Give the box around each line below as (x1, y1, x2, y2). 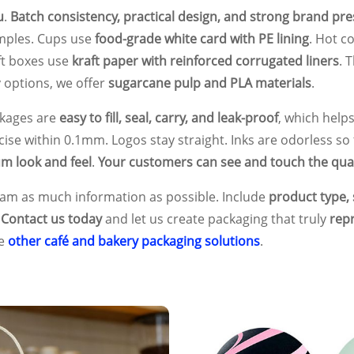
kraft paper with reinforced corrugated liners (72, 51, 339, 70)
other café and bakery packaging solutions (8, 232, 260, 250)
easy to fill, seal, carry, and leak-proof (59, 108, 278, 126)
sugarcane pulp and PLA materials (108, 73, 311, 92)
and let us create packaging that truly (102, 209, 330, 228)
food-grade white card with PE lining (95, 29, 309, 47)
